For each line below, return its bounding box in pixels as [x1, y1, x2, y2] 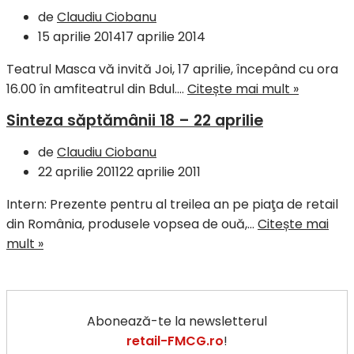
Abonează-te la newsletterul [87, 311, 267, 330]
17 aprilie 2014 [122, 27, 205, 46]
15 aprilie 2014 [38, 27, 122, 46]
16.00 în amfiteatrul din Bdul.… [6, 79, 187, 98]
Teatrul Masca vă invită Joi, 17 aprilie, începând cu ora [6, 59, 338, 78]
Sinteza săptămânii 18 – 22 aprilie [6, 109, 263, 131]
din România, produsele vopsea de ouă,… [6, 214, 258, 233]
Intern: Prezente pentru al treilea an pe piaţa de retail [6, 194, 338, 213]
